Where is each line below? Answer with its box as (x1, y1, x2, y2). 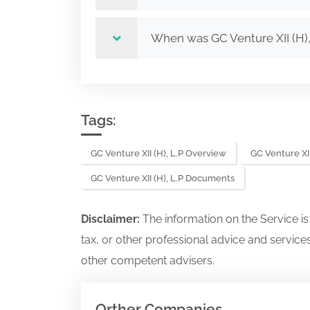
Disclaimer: (81, 212, 143, 226)
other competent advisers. (81, 254, 215, 267)
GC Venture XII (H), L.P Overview (91, 148, 226, 158)
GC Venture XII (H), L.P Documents (91, 173, 235, 183)
